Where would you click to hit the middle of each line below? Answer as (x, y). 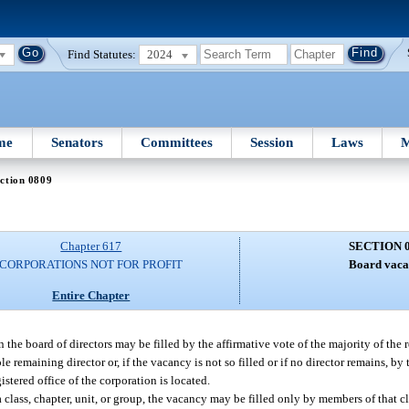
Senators (77, 142)
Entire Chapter (91, 295)
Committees (177, 142)
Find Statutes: (102, 54)
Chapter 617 (91, 246)
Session (272, 142)
